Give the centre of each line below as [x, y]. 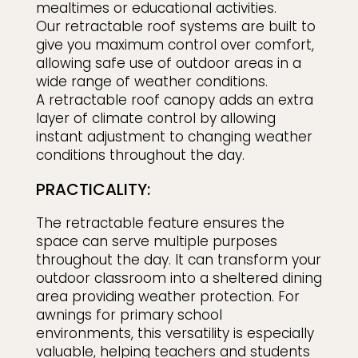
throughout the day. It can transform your [178, 260]
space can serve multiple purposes [156, 242]
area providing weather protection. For [167, 297]
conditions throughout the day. [140, 155]
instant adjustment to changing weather [174, 137]
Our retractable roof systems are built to [175, 27]
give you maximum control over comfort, [175, 45]
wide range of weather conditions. [151, 82]
